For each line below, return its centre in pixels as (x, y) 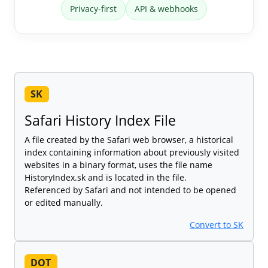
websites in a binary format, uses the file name (118, 165)
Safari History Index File (100, 121)
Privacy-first (93, 9)
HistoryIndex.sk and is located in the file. (106, 178)
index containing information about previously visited (132, 153)
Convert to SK (217, 225)
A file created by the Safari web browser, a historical (129, 140)
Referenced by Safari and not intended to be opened (130, 190)
